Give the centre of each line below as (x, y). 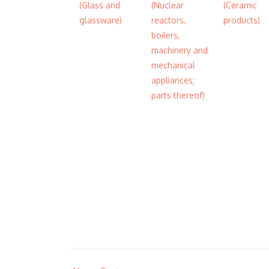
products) (242, 20)
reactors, (168, 20)
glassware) (101, 20)
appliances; (173, 80)
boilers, (165, 35)
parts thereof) (178, 95)
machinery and (180, 50)
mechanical (173, 65)
